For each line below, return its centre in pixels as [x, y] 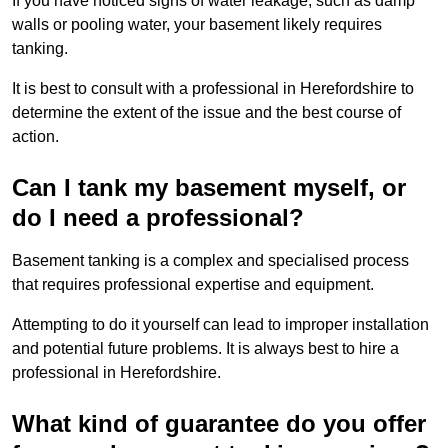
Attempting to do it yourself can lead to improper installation [220, 325]
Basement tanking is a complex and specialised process [210, 261]
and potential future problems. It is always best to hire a [205, 349]
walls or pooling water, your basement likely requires [197, 25]
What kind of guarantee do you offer [219, 424]
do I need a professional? [158, 218]
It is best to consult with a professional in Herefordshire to [213, 89]
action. [35, 137]
